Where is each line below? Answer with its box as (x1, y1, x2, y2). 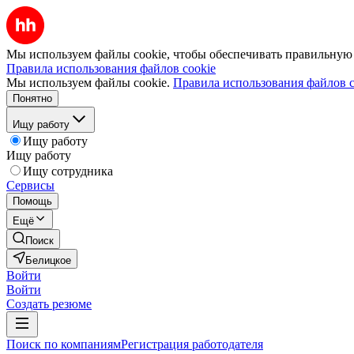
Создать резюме (6, 297, 92, 311)
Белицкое (25, 254, 71, 266)
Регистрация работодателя (121, 337, 263, 351)
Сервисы (6, 179, 55, 192)
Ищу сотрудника (23, 164, 113, 178)
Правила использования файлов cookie (6, 62, 216, 75)
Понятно (13, 92, 52, 104)
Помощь (13, 195, 52, 207)
